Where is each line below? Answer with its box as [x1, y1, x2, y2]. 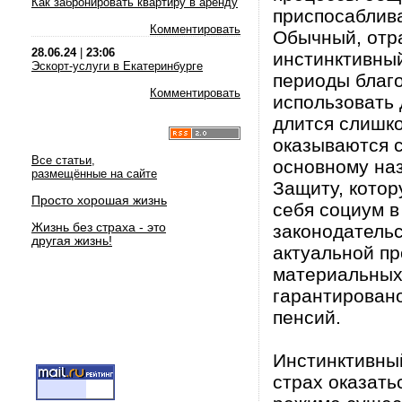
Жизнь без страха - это [31, 220, 166, 234]
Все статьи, [31, 153, 95, 167]
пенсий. [273, 307, 341, 328]
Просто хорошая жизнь [31, 193, 167, 207]
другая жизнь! [31, 233, 112, 248]
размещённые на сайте [31, 167, 157, 180]
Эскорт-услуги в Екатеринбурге [31, 59, 203, 73]
